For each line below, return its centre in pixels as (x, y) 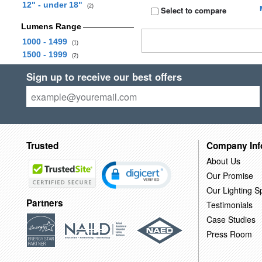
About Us (223, 161)
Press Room (229, 234)
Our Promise (230, 175)
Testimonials (229, 204)
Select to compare (193, 10)
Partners (44, 203)
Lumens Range (51, 26)
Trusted (42, 145)
